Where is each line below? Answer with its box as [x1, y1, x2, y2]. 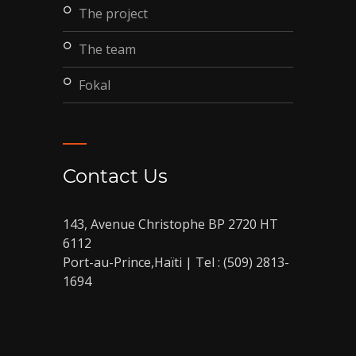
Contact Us [63, 164, 168, 188]
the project [87, 5, 148, 22]
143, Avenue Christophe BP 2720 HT [63, 215, 278, 233]
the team [87, 41, 136, 58]
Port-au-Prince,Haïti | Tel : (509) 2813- [63, 253, 289, 271]
